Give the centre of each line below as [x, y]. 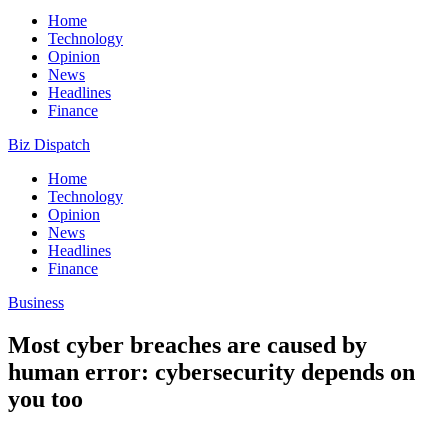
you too [45, 398]
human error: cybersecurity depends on [211, 371]
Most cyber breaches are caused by [187, 344]
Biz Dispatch [49, 144]
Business [36, 302]
